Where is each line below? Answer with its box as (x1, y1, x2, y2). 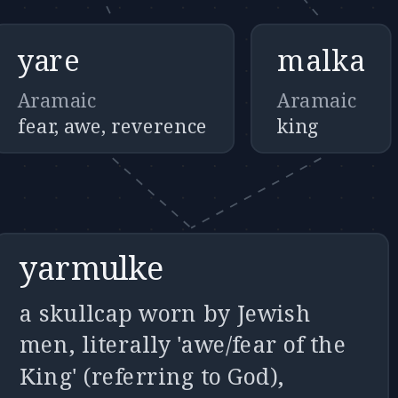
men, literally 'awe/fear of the (20, 329, 346, 360)
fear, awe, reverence (17, 112, 208, 139)
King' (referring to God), (20, 361, 285, 392)
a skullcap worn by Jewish (20, 298, 312, 328)
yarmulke (20, 247, 164, 291)
